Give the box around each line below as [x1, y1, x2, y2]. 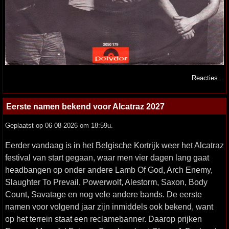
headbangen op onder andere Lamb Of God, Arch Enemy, [5, 165, 213, 175]
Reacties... [192, 74, 224, 82]
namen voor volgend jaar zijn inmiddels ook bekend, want [5, 202, 213, 212]
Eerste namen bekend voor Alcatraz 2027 [6, 102, 165, 111]
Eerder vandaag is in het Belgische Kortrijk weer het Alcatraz [5, 141, 224, 150]
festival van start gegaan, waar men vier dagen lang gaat [5, 153, 209, 163]
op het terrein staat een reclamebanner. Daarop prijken [5, 214, 202, 224]
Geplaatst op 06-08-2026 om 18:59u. [5, 122, 113, 130]
